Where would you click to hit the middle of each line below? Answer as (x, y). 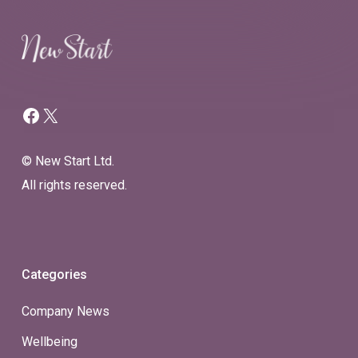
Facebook (81, 105)
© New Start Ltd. (68, 161)
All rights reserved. (74, 185)
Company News (65, 311)
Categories (54, 274)
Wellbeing (49, 342)
